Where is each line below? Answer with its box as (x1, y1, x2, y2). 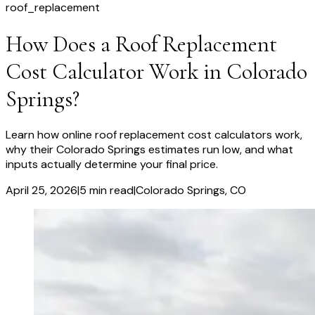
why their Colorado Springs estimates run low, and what (6, 142, 293, 157)
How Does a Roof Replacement (6, 30, 277, 58)
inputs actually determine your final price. (6, 157, 218, 172)
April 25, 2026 (6, 183, 77, 198)
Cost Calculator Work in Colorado (6, 57, 307, 85)
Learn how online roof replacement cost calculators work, (6, 127, 302, 143)
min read (86, 183, 134, 198)
